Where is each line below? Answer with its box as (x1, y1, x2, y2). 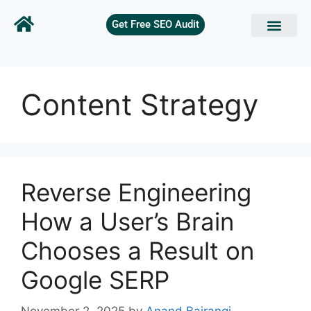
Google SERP (21, 265, 169, 294)
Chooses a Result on (21, 236, 254, 265)
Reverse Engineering (21, 178, 251, 207)
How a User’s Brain (21, 207, 234, 236)
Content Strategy (21, 87, 258, 122)
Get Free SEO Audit (111, 18, 199, 31)
